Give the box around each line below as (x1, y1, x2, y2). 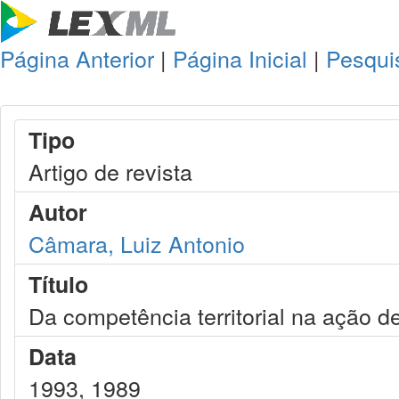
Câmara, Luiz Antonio (28, 227, 245, 259)
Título (28, 268, 88, 300)
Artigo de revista (28, 155, 192, 187)
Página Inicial (173, 42, 307, 74)
